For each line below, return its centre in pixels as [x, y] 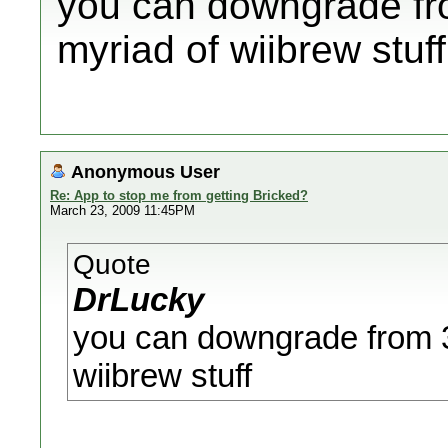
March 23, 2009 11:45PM [122, 210]
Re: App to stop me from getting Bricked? [179, 195]
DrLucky [138, 299]
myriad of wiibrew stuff [251, 49]
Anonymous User [145, 171]
